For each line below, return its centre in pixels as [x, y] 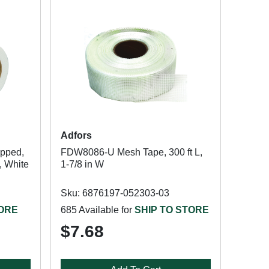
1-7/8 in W [82, 164]
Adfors [76, 135]
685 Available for [97, 210]
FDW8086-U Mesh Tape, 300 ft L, [131, 152]
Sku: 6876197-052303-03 [115, 193]
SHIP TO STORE [171, 210]
